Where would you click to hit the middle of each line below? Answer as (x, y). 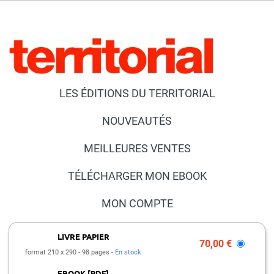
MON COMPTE (137, 203)
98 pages (97, 252)
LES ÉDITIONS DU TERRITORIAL (137, 93)
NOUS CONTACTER (137, 231)
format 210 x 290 (52, 252)
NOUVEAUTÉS (137, 120)
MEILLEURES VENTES (137, 148)
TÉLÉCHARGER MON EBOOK (137, 176)
